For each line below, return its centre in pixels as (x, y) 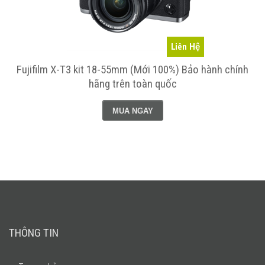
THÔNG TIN (34, 233)
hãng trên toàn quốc (132, 84)
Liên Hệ (185, 47)
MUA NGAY (132, 111)
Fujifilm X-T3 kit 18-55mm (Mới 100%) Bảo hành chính (132, 70)
